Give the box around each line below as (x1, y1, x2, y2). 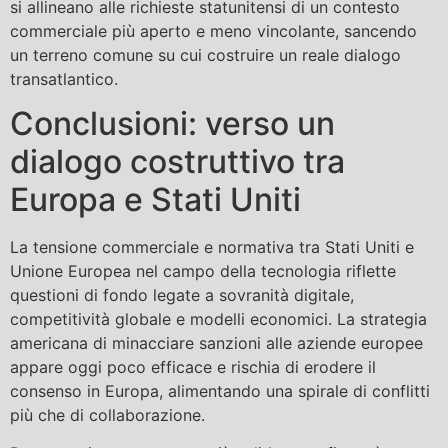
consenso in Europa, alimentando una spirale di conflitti (10, 381, 430, 402)
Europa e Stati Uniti (10, 180, 301, 220)
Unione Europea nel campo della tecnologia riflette (10, 261, 396, 282)
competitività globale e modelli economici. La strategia (10, 309, 427, 330)
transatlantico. (10, 68, 118, 89)
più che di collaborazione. (10, 405, 205, 426)
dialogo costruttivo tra (10, 142, 345, 182)
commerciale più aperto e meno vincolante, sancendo (10, 20, 417, 41)
